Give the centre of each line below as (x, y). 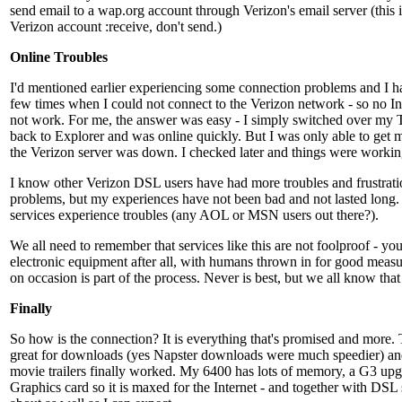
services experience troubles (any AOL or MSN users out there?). (194, 215)
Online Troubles (59, 57)
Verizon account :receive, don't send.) (116, 27)
